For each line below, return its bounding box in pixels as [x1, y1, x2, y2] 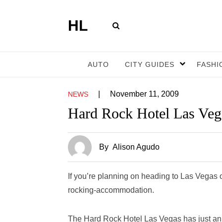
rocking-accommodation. [68, 186, 154, 194]
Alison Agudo [112, 143, 160, 151]
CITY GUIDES [125, 60, 174, 68]
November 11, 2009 [110, 90, 179, 98]
